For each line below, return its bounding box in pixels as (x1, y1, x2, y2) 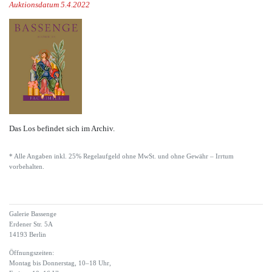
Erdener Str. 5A (9, 220, 53, 228)
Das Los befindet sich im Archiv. (9, 123, 115, 133)
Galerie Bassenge (9, 210, 56, 217)
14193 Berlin (9, 231, 46, 238)
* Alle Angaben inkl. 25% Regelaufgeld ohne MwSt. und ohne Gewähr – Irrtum (9, 152, 234, 160)
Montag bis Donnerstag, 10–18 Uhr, (9, 259, 111, 267)
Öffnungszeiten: (9, 249, 54, 256)
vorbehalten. (9, 163, 44, 170)
